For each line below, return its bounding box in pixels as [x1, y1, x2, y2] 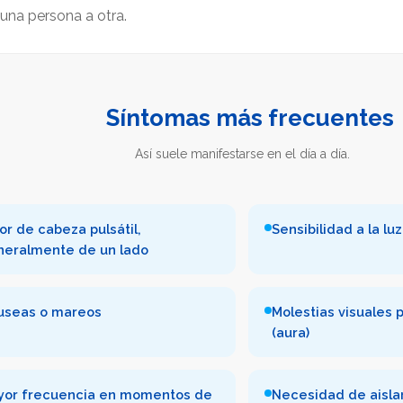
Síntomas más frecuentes [105, 103, 394, 131]
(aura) [272, 324, 309, 340]
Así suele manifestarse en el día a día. [134, 146, 350, 161]
